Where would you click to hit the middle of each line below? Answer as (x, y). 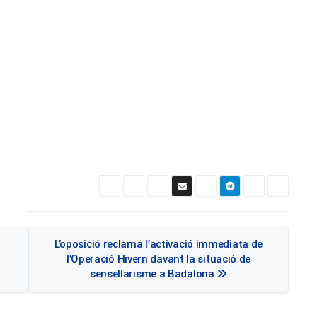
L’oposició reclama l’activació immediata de (158, 244)
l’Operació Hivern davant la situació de (158, 259)
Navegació (39, 224)
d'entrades (38, 252)
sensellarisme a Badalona (153, 273)
